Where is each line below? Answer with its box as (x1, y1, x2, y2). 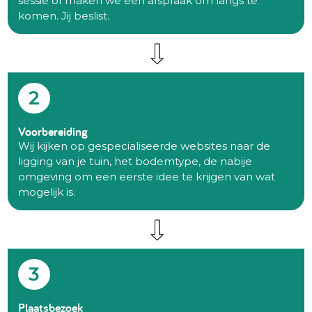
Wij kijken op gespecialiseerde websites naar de (18, 139, 271, 153)
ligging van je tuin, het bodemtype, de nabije (18, 154, 253, 168)
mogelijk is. (18, 185, 76, 198)
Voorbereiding (18, 123, 88, 139)
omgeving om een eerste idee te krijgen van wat (18, 169, 276, 183)
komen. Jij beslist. (18, 8, 110, 22)
